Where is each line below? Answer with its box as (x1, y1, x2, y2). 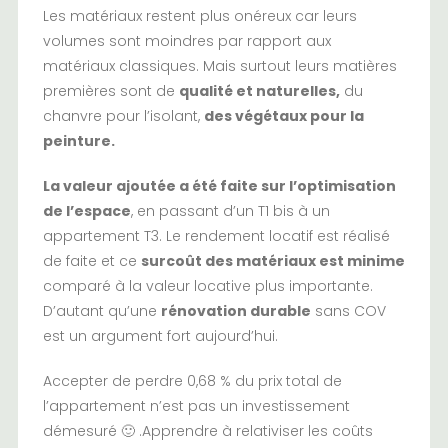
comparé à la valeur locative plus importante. (42, 275, 373, 296)
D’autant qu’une (42, 300, 161, 321)
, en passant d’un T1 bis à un (130, 200, 330, 221)
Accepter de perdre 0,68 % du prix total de (42, 370, 342, 391)
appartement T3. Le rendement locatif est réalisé (42, 225, 390, 246)
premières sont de (42, 80, 179, 101)
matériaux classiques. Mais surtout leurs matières (42, 55, 397, 76)
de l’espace (42, 200, 131, 221)
